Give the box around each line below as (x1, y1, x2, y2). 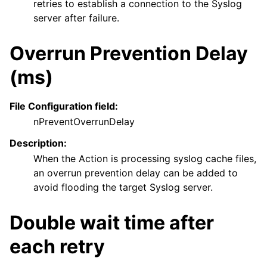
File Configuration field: (10, 100, 118, 112)
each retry (10, 234, 105, 258)
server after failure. (33, 11, 119, 24)
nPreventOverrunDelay (33, 115, 135, 128)
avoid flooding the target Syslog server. (33, 181, 213, 193)
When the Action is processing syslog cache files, (33, 152, 256, 164)
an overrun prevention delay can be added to (33, 166, 238, 179)
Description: (10, 136, 67, 149)
